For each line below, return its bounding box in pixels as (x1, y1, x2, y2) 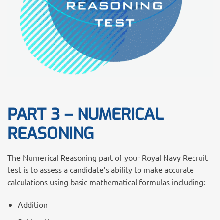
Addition (17, 199, 48, 209)
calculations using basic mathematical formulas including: (7, 176, 205, 187)
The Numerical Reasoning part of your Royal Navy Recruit (7, 152, 208, 162)
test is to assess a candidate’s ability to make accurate (7, 164, 194, 174)
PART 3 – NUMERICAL (7, 103, 163, 125)
